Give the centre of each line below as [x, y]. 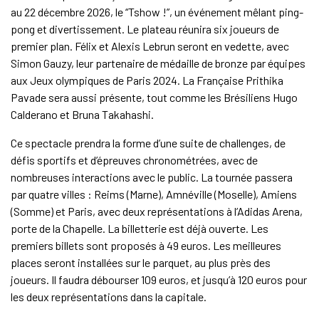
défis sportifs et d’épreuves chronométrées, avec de [134, 160]
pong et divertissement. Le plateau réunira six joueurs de [145, 29]
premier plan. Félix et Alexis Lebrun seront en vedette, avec [150, 46]
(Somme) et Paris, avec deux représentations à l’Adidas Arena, [156, 211]
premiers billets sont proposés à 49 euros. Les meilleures [146, 246]
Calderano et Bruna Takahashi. [82, 115]
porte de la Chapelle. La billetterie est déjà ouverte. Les [139, 229]
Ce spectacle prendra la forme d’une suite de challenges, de [148, 143]
